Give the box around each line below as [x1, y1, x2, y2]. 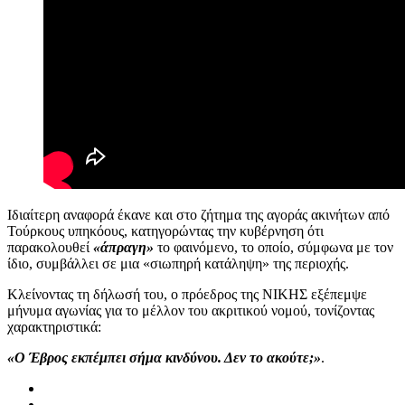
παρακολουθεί [7, 239, 93, 255]
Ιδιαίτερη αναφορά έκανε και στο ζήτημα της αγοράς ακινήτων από [7, 206, 390, 222]
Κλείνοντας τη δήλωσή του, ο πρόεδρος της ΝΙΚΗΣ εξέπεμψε [7, 286, 367, 302]
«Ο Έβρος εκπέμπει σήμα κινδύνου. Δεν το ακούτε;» [7, 349, 321, 365]
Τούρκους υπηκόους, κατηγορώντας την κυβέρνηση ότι [7, 222, 324, 239]
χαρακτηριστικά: [7, 318, 101, 334]
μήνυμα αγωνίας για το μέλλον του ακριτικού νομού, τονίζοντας [7, 302, 374, 318]
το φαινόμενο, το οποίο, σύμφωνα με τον [154, 239, 393, 255]
